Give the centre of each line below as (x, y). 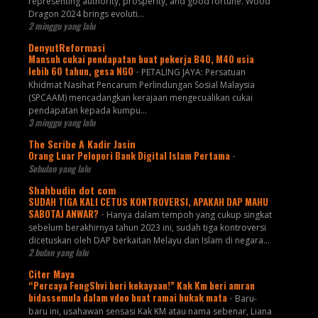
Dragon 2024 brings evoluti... (86, 14)
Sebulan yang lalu (59, 169)
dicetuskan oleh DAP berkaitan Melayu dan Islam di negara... (149, 241)
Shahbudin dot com (72, 190)
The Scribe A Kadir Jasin (82, 144)
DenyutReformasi (66, 48)
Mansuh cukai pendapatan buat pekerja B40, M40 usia (141, 59)
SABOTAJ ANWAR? (64, 214)
